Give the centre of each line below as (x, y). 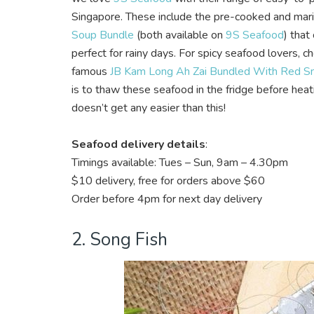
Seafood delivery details (138, 144)
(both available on (180, 35)
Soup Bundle (103, 35)
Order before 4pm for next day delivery (167, 199)
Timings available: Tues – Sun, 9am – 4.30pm (180, 162)
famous (91, 71)
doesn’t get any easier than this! (149, 108)
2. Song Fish (120, 239)
